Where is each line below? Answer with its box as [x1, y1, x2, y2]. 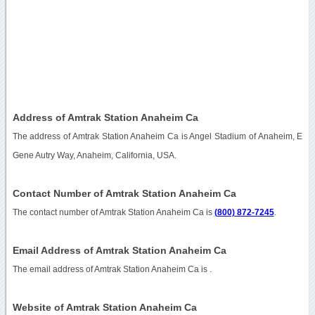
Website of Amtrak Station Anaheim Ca [12, 301, 197, 313]
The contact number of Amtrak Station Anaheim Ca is [12, 207, 214, 217]
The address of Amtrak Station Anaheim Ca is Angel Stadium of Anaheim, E [12, 131, 303, 141]
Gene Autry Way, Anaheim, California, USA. [12, 150, 176, 160]
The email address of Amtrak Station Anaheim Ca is [12, 264, 210, 274]
